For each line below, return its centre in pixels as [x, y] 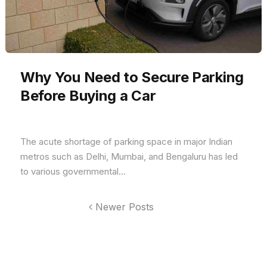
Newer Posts [123, 207]
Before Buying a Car [88, 96]
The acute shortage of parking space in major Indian [126, 142]
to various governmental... [73, 172]
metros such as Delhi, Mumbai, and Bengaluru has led [129, 157]
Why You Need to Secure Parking [132, 77]
